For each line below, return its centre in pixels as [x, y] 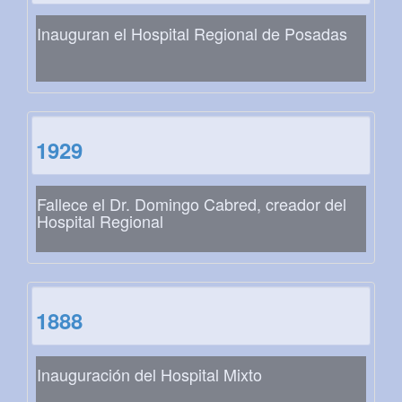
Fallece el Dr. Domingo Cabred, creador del [192, 204]
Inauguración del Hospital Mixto [149, 375]
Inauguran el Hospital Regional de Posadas [192, 34]
